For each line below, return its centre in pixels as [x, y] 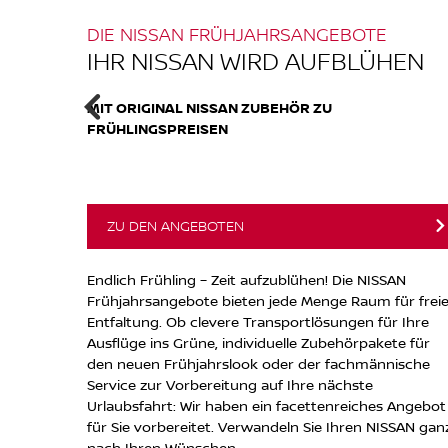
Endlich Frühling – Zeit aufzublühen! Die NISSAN [246, 279]
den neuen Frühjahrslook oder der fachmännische [258, 363]
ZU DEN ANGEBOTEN [175, 225]
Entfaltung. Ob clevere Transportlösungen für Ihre [258, 321]
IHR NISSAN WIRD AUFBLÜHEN [255, 60]
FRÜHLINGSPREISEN [157, 128]
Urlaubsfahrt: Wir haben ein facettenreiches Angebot [266, 405]
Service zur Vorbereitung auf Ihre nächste [230, 384]
